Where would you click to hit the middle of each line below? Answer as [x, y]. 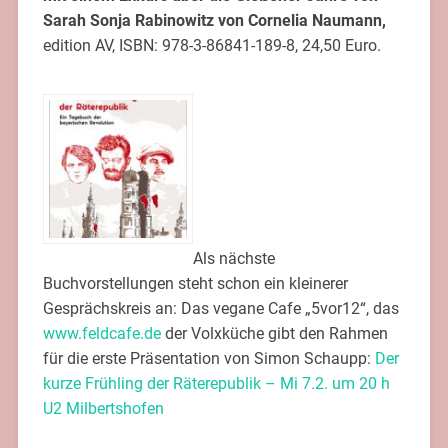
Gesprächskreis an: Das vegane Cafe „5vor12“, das [220, 308]
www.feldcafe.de [101, 333]
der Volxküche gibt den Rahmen [274, 333]
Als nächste [233, 258]
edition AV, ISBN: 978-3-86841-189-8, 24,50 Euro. [211, 45]
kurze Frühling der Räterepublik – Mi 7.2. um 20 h [216, 383]
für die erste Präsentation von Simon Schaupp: [208, 358]
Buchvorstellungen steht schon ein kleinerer [195, 283]
